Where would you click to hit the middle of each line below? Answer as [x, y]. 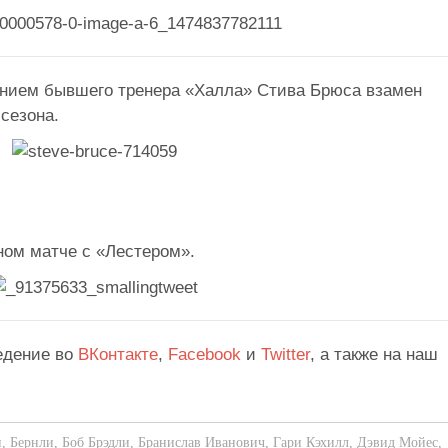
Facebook [204, 355]
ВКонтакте [118, 355]
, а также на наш [374, 355]
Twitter [285, 355]
